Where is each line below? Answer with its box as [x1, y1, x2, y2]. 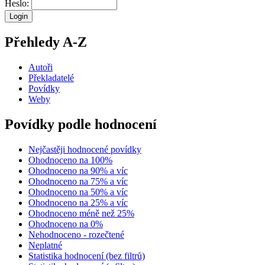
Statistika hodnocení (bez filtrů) [28, 250, 145, 261]
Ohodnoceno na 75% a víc [28, 176, 128, 186]
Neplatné [28, 240, 62, 250]
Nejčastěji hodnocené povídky [28, 144, 141, 154]
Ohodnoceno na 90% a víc [28, 165, 128, 176]
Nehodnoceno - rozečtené [28, 229, 124, 240]
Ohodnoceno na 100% [28, 154, 112, 165]
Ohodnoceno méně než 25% [28, 208, 134, 218]
